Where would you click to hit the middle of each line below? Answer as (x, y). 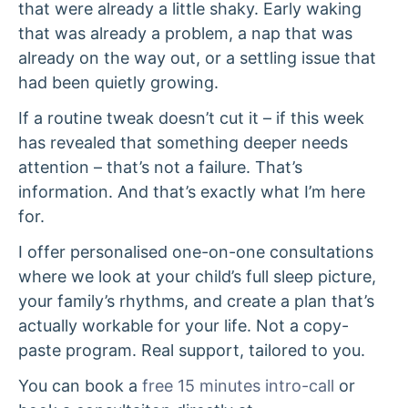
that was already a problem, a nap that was (185, 33)
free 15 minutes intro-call (236, 386)
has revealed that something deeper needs (183, 143)
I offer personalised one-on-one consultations (196, 252)
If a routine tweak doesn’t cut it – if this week (191, 118)
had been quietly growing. (118, 82)
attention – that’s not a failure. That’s (160, 167)
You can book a (78, 386)
